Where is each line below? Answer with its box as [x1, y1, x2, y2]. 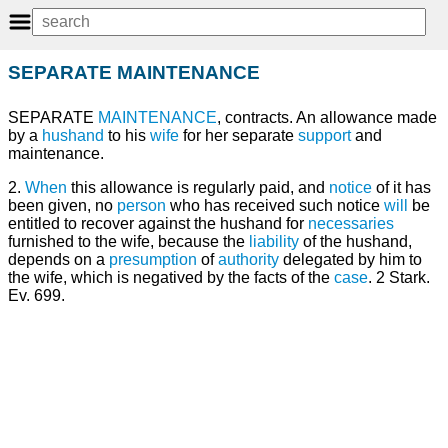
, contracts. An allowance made [217, 109, 437, 127]
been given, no [8, 197, 117, 215]
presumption [109, 251, 197, 269]
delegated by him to [279, 251, 422, 269]
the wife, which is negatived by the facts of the [8, 269, 334, 287]
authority [218, 251, 279, 269]
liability [249, 233, 299, 251]
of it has [372, 179, 431, 197]
